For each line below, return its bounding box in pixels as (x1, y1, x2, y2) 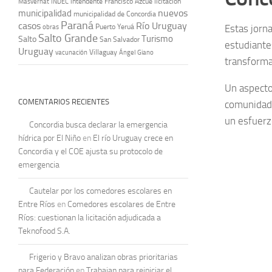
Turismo (141, 33, 173, 44)
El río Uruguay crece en (93, 132, 173, 143)
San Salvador (100, 35, 140, 44)
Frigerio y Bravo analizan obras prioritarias (29, 251, 178, 262)
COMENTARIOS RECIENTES (18, 97, 109, 106)
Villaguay (89, 47, 117, 56)
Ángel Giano (119, 48, 154, 56)
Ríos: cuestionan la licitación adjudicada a (18, 212, 161, 223)
